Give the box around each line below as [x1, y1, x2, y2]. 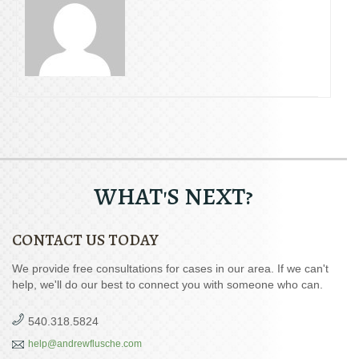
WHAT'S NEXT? [94, 179, 253, 212]
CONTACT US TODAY [12, 228, 159, 251]
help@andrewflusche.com [28, 337, 142, 349]
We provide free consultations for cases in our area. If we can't [12, 261, 329, 275]
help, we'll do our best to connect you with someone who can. [12, 277, 323, 291]
